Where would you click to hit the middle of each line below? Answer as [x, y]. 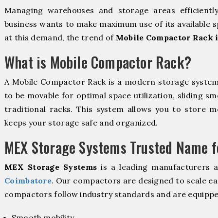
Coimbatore [28, 180]
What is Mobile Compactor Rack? [98, 62]
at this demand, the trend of [60, 37]
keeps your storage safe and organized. [81, 122]
